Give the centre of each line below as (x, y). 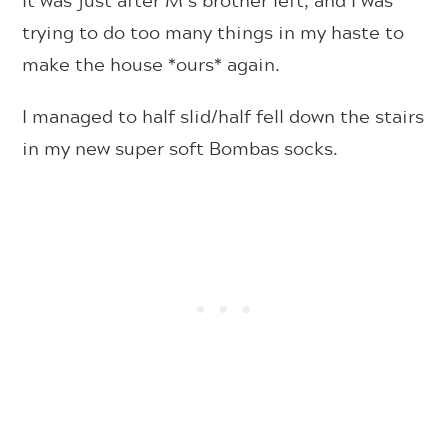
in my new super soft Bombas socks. (180, 147)
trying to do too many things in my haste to (213, 31)
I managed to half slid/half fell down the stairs (223, 115)
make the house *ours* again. (154, 63)
